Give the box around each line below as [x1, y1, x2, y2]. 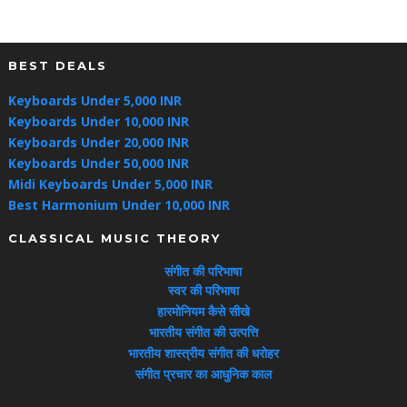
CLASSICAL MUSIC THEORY [7, 231, 221, 246]
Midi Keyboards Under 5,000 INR [7, 174, 213, 193]
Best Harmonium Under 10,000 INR [7, 195, 230, 213]
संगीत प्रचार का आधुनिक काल [134, 364, 272, 382]
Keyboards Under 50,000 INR [7, 154, 189, 172]
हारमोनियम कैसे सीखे [156, 302, 250, 320]
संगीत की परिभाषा [164, 263, 243, 281]
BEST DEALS [7, 58, 107, 74]
